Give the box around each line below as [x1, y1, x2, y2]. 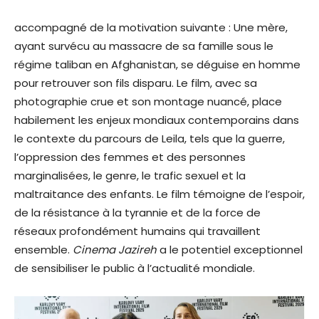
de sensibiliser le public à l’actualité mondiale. [14, 261, 255, 276]
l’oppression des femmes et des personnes [14, 150, 246, 165]
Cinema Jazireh [73, 242, 157, 258]
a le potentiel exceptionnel [157, 242, 303, 258]
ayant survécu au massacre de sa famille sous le [14, 38, 273, 54]
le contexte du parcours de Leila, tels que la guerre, [14, 131, 285, 147]
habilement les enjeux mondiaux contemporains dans [14, 113, 299, 128]
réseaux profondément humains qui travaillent [14, 224, 261, 239]
